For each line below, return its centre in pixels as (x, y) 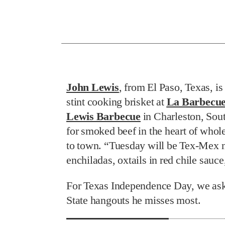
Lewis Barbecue (103, 116)
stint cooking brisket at (117, 102)
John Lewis (93, 87)
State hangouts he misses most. (134, 200)
